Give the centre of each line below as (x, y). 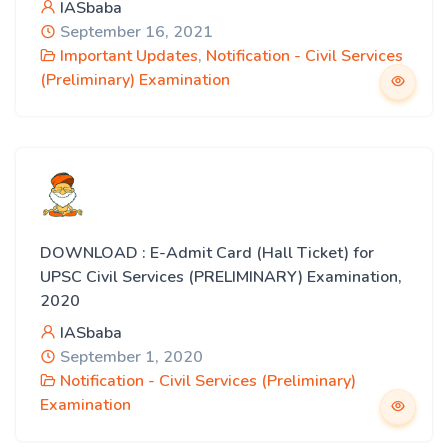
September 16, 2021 (134, 32)
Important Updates (129, 56)
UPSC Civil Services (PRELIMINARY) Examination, (221, 277)
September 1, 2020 (129, 357)
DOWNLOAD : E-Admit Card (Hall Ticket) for (207, 253)
